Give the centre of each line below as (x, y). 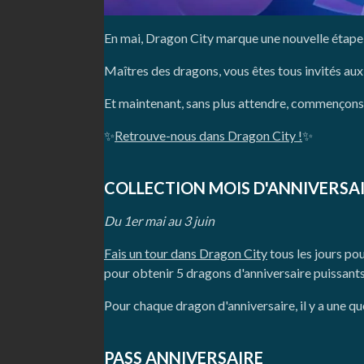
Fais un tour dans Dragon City (186, 253)
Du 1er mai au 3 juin (159, 221)
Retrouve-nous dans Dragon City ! (208, 136)
